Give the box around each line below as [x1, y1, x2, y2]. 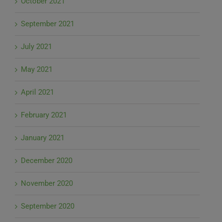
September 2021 [21, 19, 74, 29]
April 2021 [21, 88, 54, 97]
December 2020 [21, 156, 72, 166]
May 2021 [21, 65, 53, 74]
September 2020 [21, 202, 74, 211]
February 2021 [21, 111, 67, 120]
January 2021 [21, 133, 64, 143]
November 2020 [21, 179, 73, 188]
